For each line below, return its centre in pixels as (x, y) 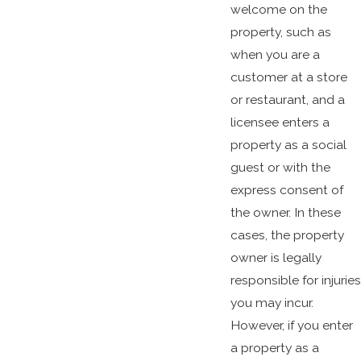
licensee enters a (280, 122)
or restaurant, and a (287, 99)
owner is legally (276, 257)
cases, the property (287, 234)
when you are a (275, 54)
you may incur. (272, 302)
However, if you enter (291, 325)
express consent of (286, 189)
